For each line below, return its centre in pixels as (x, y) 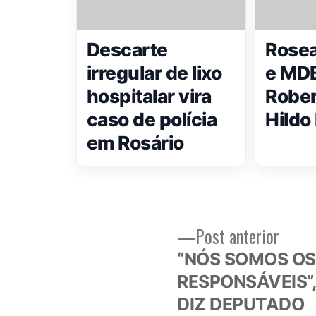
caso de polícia (152, 119)
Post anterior (238, 236)
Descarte (127, 49)
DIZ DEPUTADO (241, 304)
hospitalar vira (149, 96)
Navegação (163, 243)
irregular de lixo (154, 73)
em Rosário (135, 142)
